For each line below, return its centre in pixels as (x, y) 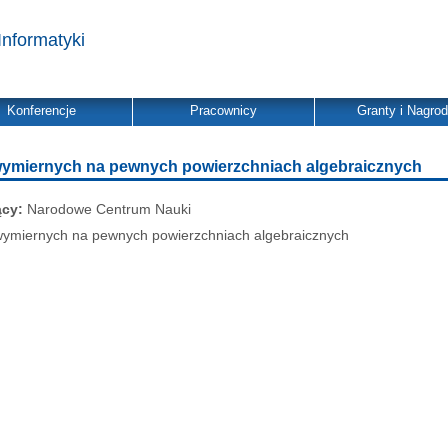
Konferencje (41, 110)
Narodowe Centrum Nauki (107, 209)
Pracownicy (223, 110)
